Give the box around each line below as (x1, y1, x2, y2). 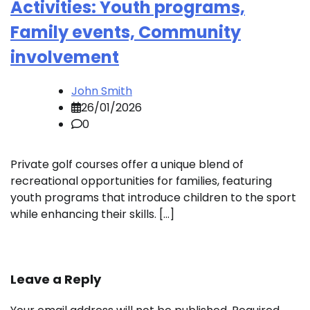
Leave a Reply (10, 271, 101, 289)
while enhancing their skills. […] (10, 206, 174, 223)
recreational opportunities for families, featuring (10, 173, 272, 190)
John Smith (71, 83, 132, 100)
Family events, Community (10, 20, 241, 44)
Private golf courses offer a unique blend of (10, 156, 244, 173)
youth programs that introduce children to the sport (10, 190, 296, 206)
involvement (10, 45, 119, 69)
